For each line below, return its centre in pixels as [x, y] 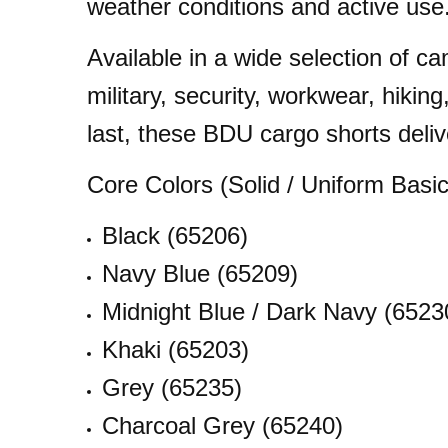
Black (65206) [174, 235]
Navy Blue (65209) [199, 273]
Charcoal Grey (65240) [222, 425]
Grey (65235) [171, 387]
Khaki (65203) [175, 349]
